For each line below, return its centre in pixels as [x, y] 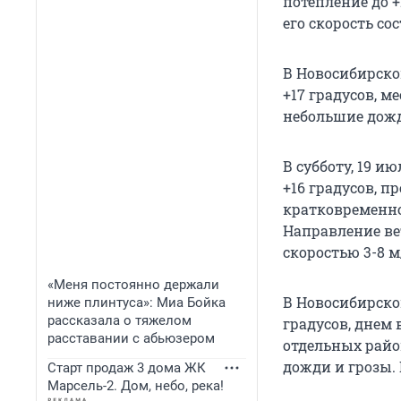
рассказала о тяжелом [119, 320]
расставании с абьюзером [131, 338]
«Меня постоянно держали [133, 285]
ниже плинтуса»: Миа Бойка [137, 303]
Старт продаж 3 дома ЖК [127, 368]
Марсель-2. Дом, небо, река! [136, 386]
